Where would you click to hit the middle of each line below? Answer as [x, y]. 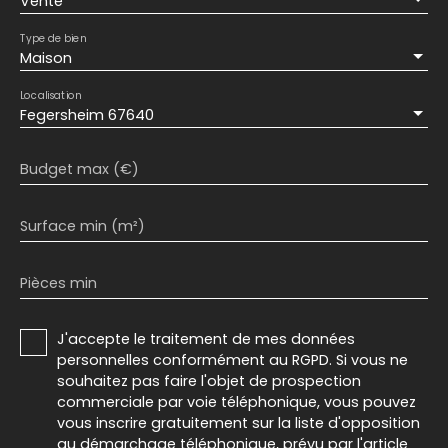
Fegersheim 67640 [87, 115]
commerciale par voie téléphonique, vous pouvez [236, 402]
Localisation [50, 95]
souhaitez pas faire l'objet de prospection [209, 381]
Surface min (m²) [82, 226]
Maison [46, 58]
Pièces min [58, 283]
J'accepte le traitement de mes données [206, 339]
